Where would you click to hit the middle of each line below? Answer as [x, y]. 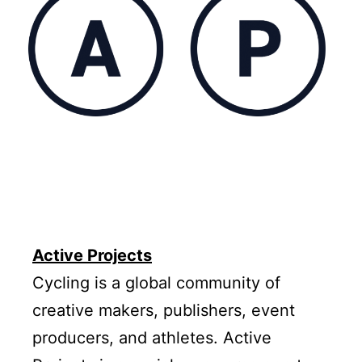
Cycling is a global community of [156, 283]
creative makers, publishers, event [164, 311]
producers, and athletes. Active [152, 338]
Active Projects [92, 256]
